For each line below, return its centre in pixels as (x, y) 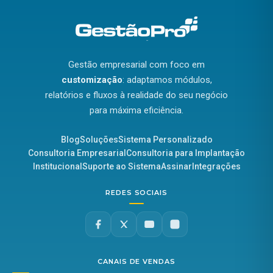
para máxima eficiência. (136, 110)
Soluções (99, 139)
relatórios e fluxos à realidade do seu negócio (136, 95)
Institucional (57, 166)
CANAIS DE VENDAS (136, 262)
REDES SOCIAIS (136, 192)
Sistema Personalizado (165, 139)
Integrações (216, 166)
